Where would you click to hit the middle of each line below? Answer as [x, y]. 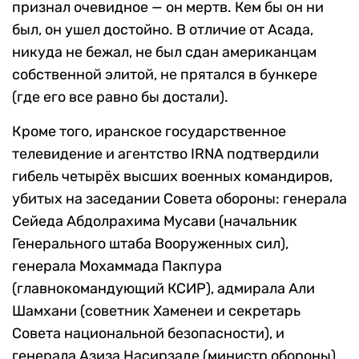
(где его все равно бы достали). [120, 97]
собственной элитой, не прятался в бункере [165, 75]
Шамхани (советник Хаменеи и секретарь [156, 311]
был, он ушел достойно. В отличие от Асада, [163, 30]
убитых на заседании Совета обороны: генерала [179, 199]
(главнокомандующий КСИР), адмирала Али [163, 289]
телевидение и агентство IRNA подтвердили [165, 154]
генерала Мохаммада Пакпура [117, 266]
